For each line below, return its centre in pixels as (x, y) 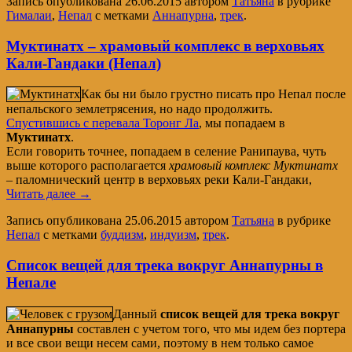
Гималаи (29, 15)
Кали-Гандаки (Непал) (84, 63)
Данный (137, 313)
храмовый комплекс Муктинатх (253, 166)
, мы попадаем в (242, 123)
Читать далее (42, 194)
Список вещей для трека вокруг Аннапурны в (165, 265)
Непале (31, 282)
